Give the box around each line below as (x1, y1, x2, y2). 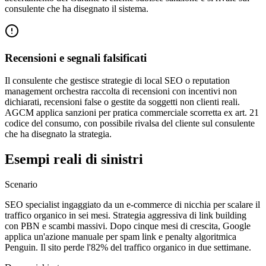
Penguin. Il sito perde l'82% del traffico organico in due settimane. (5, 242, 251, 253)
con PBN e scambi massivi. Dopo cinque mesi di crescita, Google (5, 221, 251, 232)
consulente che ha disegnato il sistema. (5, 3, 148, 14)
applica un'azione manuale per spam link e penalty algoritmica (5, 232, 236, 242)
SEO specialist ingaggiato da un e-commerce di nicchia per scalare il (5, 199, 260, 210)
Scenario (5, 179, 37, 190)
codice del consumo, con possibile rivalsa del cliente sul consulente (5, 118, 255, 129)
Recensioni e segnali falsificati (5, 51, 147, 64)
